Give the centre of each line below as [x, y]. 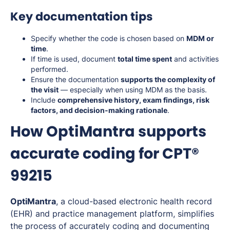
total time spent [145, 59]
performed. [50, 69]
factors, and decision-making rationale [99, 110]
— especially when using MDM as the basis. [133, 90]
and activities [195, 59]
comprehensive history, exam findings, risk [133, 100]
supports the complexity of [168, 80]
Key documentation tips [82, 17]
